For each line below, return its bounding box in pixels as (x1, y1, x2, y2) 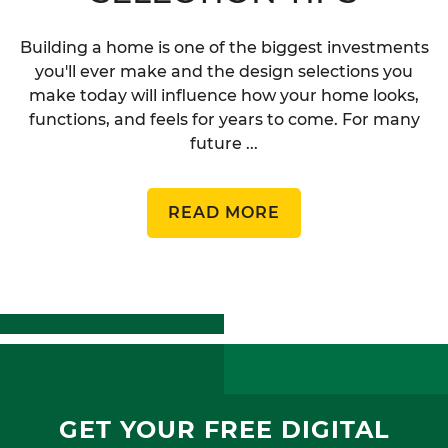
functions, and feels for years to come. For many (28, 110, 420, 130)
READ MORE (168, 203, 280, 223)
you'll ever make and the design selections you (35, 62, 413, 82)
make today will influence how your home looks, (29, 86, 419, 106)
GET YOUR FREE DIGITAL (59, 415, 390, 445)
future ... (190, 134, 258, 154)
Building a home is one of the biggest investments (19, 38, 429, 58)
